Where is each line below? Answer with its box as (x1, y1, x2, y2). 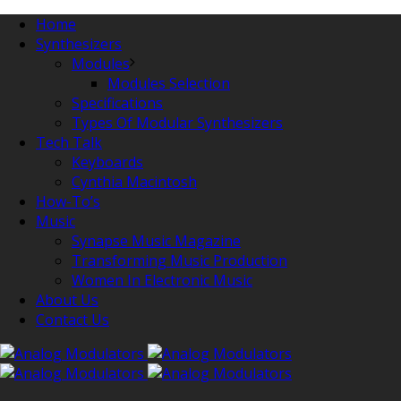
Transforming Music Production (72, 251, 287, 270)
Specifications (72, 93, 163, 113)
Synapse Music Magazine (72, 231, 241, 251)
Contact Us (36, 310, 109, 329)
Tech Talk (36, 132, 102, 152)
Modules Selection (107, 73, 230, 93)
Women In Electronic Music (72, 270, 252, 290)
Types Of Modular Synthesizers (72, 113, 283, 132)
